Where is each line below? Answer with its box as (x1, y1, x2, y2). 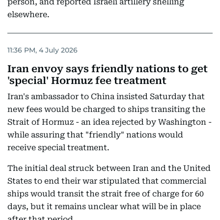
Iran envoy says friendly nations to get (7, 63, 208, 75)
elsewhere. (7, 10, 50, 19)
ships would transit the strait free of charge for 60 (7, 189, 204, 198)
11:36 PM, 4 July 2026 (7, 45, 78, 55)
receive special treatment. (7, 143, 110, 152)
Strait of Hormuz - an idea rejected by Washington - (7, 117, 212, 127)
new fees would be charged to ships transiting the (7, 105, 205, 114)
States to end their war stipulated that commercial (7, 176, 206, 186)
